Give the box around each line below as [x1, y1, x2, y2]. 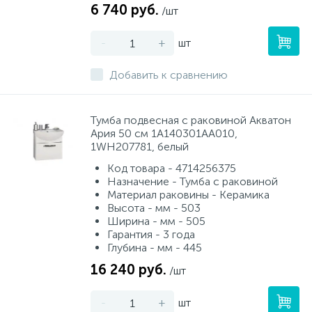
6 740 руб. [91, 1, 159, 18]
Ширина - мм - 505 [107, 214, 205, 228]
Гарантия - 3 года [107, 228, 195, 241]
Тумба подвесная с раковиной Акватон [91, 114, 291, 127]
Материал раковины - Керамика [107, 188, 270, 201]
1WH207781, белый [91, 140, 189, 153]
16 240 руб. [91, 261, 166, 278]
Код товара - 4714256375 [107, 162, 236, 175]
